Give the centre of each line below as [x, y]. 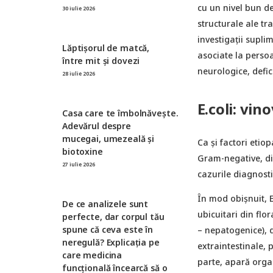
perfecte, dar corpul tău [113, 216]
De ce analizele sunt [105, 204]
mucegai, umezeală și [108, 138]
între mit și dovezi [101, 60]
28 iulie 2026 [79, 73]
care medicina [92, 255]
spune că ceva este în [108, 229]
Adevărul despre [97, 126]
